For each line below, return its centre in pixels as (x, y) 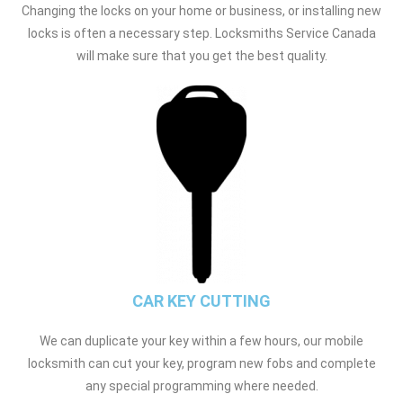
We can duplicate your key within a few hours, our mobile (201, 340)
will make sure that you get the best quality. (201, 55)
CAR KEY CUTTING (201, 300)
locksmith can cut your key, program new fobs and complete (201, 363)
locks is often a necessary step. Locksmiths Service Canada (201, 33)
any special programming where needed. (201, 385)
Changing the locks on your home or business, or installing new (201, 10)
